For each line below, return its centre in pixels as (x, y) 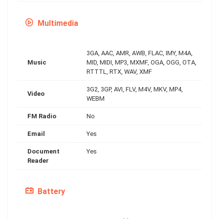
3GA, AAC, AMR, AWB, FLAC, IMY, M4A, (140, 53)
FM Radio (42, 116)
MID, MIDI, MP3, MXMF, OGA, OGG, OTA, (142, 62)
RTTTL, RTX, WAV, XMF (119, 71)
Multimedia (57, 23)
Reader (38, 160)
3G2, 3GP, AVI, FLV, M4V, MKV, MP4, (135, 89)
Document (44, 151)
